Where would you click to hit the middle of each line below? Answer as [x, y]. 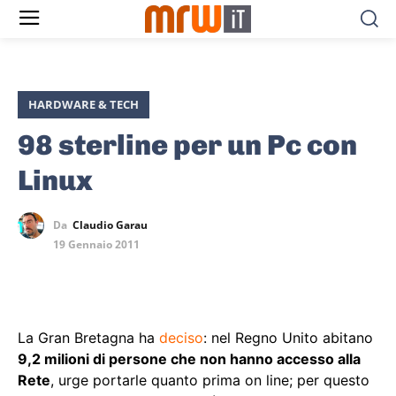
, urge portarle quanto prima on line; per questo [210, 381]
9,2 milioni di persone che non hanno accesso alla [189, 359]
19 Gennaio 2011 [96, 245]
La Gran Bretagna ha [88, 338]
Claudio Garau [110, 225]
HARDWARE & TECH [84, 105]
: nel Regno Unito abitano [288, 338]
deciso [181, 338]
